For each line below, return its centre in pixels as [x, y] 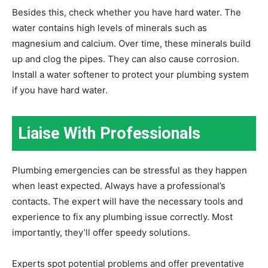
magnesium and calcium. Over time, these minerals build [131, 43]
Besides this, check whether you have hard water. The [127, 12]
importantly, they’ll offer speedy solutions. [101, 232]
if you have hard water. [60, 90]
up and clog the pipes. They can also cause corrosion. [126, 59]
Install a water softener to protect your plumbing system [130, 74]
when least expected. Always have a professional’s [119, 185]
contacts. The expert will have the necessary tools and [127, 201]
